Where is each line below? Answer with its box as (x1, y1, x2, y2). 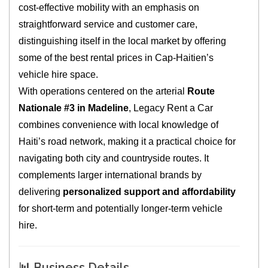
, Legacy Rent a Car (129, 103, 214, 114)
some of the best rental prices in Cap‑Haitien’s (19, 53, 214, 63)
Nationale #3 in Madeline (19, 103, 129, 114)
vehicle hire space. (19, 69, 99, 80)
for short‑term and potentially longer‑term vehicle (19, 203, 223, 214)
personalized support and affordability (63, 187, 236, 197)
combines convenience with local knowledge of (19, 120, 219, 130)
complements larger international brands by (19, 170, 202, 181)
